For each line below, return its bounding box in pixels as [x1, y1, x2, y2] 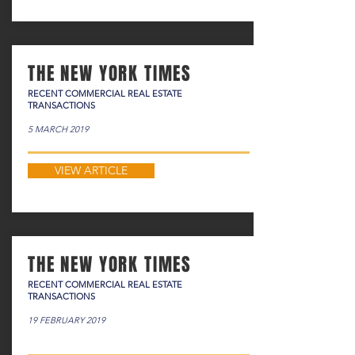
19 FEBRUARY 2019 [28, 315, 105, 326]
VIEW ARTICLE [55, 163, 128, 177]
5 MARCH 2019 [28, 124, 89, 135]
